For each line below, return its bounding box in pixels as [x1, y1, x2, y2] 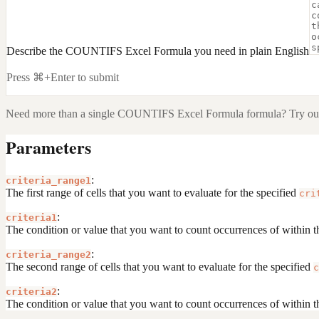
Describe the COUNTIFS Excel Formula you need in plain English [6, 44, 309, 57]
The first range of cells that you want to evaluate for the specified [6, 186, 299, 199]
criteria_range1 [6, 174, 91, 186]
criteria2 [6, 286, 57, 297]
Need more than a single [6, 107, 117, 120]
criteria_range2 [6, 249, 91, 260]
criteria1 [6, 211, 57, 223]
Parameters [6, 134, 91, 159]
